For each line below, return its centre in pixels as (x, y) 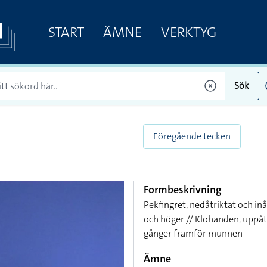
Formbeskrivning (183, 190)
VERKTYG (188, 32)
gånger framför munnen (193, 233)
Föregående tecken (192, 136)
